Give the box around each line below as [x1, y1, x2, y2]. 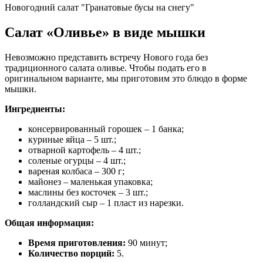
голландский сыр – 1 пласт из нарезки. [28, 197, 184, 208]
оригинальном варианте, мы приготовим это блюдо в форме [5, 73, 247, 83]
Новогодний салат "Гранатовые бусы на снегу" [5, 2, 194, 12]
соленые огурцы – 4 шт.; [28, 155, 126, 166]
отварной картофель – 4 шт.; [28, 144, 141, 155]
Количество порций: [28, 248, 114, 258]
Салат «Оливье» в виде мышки [5, 24, 205, 40]
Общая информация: [5, 217, 94, 228]
